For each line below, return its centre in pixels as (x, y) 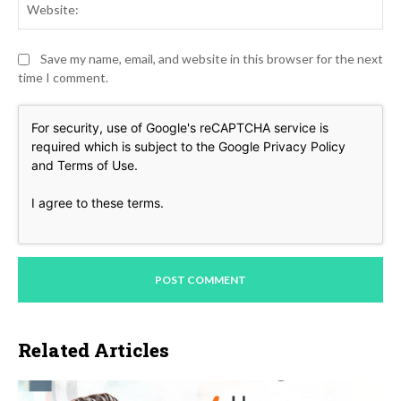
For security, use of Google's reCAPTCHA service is (180, 128)
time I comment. (63, 78)
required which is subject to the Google (147, 147)
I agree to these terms (96, 203)
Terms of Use (96, 166)
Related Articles (94, 350)
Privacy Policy (304, 147)
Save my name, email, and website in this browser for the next (212, 59)
